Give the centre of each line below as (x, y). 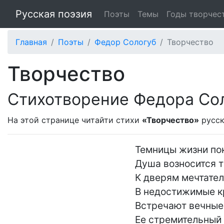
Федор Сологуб (125, 42)
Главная (31, 42)
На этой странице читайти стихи (75, 120)
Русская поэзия (54, 14)
